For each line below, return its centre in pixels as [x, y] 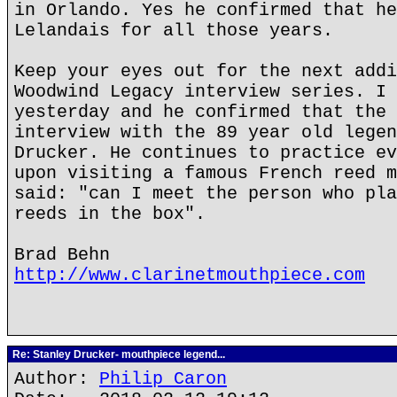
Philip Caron [163, 379]
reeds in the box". [110, 214]
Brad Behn [62, 255]
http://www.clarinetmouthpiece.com [190, 275]
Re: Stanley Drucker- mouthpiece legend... [117, 354]
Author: [57, 379]
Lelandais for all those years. [174, 31]
